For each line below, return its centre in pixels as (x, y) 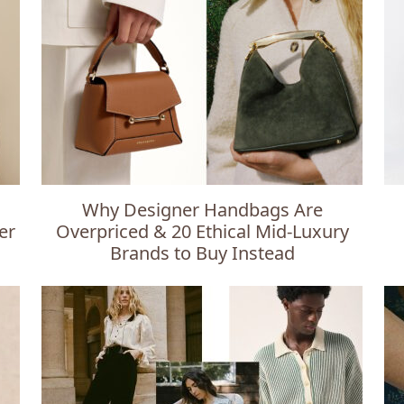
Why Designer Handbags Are (202, 210)
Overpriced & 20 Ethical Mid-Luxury (202, 231)
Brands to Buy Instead (202, 253)
